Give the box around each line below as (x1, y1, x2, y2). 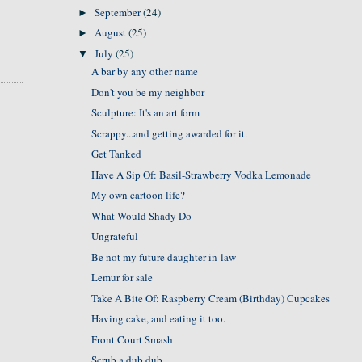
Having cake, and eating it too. (91, 311, 226, 326)
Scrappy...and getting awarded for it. (91, 125, 248, 141)
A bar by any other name (91, 64, 199, 78)
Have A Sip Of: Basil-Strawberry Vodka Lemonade (91, 166, 312, 182)
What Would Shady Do (91, 208, 192, 223)
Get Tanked (91, 146, 142, 161)
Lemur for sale (91, 270, 154, 284)
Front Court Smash (91, 331, 174, 347)
